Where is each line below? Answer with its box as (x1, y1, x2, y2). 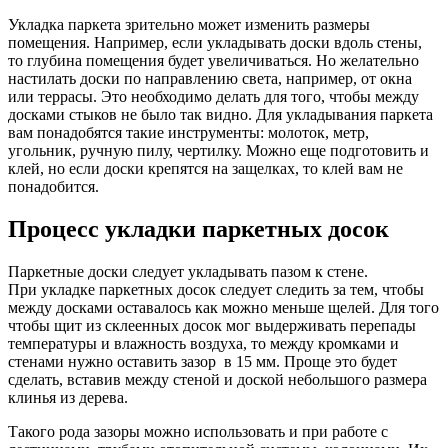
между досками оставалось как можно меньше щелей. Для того (8, 299, 439, 317)
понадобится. (8, 178, 99, 196)
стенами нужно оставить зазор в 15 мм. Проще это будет (8, 353, 397, 371)
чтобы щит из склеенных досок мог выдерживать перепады (8, 317, 416, 335)
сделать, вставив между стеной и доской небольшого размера (8, 371, 427, 389)
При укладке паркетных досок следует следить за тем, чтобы (8, 281, 424, 299)
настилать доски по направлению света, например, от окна (8, 70, 412, 88)
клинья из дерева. (8, 389, 128, 407)
